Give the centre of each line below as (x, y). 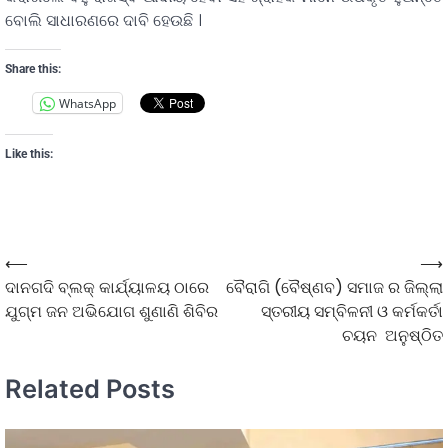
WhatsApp (87, 103)
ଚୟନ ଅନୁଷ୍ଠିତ (392, 336)
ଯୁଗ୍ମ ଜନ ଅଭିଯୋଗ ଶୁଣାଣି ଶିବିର (111, 312)
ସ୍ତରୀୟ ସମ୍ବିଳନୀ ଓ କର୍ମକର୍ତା (352, 312)
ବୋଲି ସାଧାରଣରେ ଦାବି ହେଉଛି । (103, 21)
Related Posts (90, 388)
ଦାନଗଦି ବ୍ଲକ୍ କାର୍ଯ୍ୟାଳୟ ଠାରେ (107, 288)
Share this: (33, 69)
